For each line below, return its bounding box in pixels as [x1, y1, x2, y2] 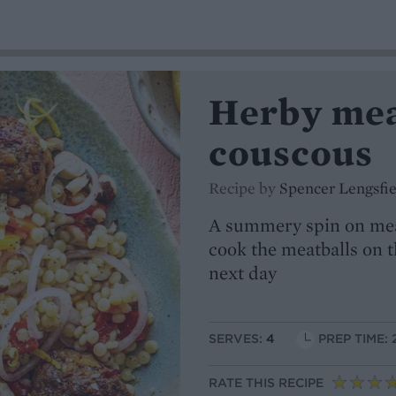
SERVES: [209, 331, 266, 347]
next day [209, 261, 277, 285]
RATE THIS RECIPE [209, 375, 324, 392]
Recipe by [209, 178, 279, 198]
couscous [209, 129, 374, 176]
